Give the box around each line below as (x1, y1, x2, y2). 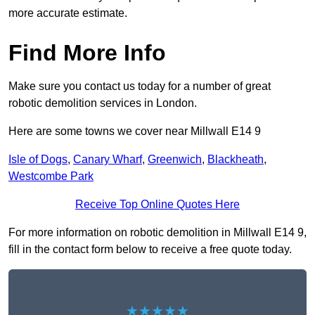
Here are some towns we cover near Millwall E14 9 (8, 125, 261, 138)
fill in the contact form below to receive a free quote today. (8, 243, 292, 256)
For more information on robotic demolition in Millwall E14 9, (8, 226, 307, 239)
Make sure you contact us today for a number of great (8, 80, 271, 93)
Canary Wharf (73, 153, 142, 166)
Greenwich (148, 153, 202, 166)
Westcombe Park (8, 170, 94, 183)
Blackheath (207, 153, 264, 166)
